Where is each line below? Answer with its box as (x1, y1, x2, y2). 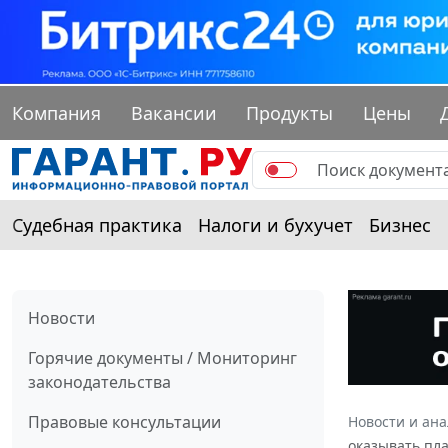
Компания (12, 101, 101, 126)
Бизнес (369, 213, 431, 238)
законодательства (28, 371, 171, 394)
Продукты (246, 101, 334, 126)
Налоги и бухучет (198, 213, 353, 238)
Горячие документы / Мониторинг (28, 347, 297, 370)
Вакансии (130, 101, 217, 126)
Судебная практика (12, 213, 182, 238)
